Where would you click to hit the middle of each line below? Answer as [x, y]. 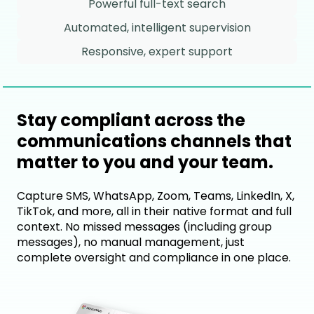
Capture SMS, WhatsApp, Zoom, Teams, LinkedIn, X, [156, 196]
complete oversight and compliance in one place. [154, 258]
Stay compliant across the [131, 120]
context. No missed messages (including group [144, 227]
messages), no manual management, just [131, 243]
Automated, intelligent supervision [157, 27]
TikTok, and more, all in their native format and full [154, 212]
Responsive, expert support [157, 51]
